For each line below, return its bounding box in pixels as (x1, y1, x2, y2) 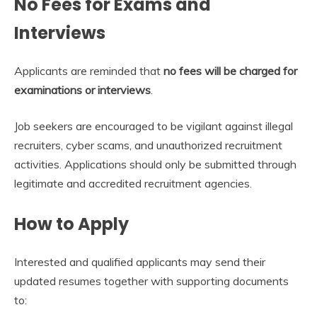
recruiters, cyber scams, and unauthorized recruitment (14, 138, 282, 153)
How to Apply (14, 212, 129, 236)
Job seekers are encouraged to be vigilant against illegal (14, 119, 293, 134)
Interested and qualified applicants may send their (14, 255, 265, 270)
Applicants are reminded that (14, 64, 163, 79)
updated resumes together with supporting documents (14, 274, 289, 289)
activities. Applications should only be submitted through (14, 157, 296, 172)
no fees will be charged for (163, 64, 297, 79)
